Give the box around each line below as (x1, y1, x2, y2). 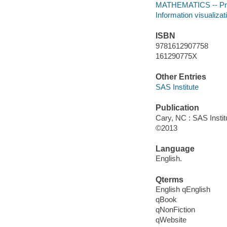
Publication (155, 103, 199, 112)
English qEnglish (155, 185, 210, 194)
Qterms (155, 175, 183, 184)
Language (155, 144, 195, 153)
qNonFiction (155, 205, 195, 214)
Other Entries (155, 72, 206, 82)
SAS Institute (155, 82, 199, 91)
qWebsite (155, 215, 186, 224)
